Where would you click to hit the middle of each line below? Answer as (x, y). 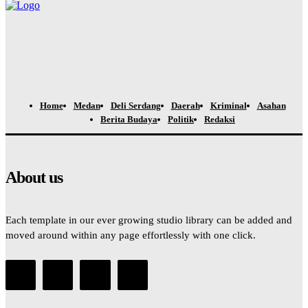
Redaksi (220, 119)
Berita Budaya (129, 119)
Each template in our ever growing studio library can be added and (149, 220)
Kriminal (228, 105)
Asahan (271, 105)
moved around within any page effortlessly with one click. (131, 235)
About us (34, 177)
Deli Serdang (135, 105)
